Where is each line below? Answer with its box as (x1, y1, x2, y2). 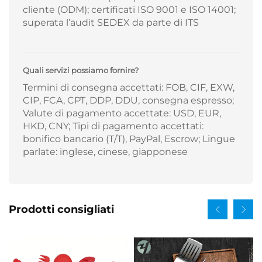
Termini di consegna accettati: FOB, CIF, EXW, (23, 82, 235, 94)
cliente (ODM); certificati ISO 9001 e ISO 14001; (23, 4, 236, 16)
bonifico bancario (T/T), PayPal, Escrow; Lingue (23, 133, 235, 145)
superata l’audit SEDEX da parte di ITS (23, 17, 199, 29)
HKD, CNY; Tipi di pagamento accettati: (23, 120, 204, 132)
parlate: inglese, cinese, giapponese (23, 146, 188, 158)
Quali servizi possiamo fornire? (23, 65, 139, 75)
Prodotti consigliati (9, 202, 114, 216)
